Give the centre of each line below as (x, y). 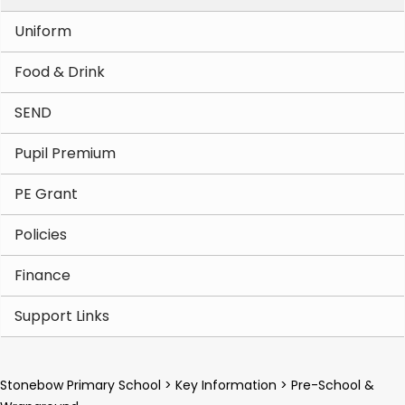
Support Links (62, 316)
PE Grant (46, 194)
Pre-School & (333, 385)
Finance (42, 275)
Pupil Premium (65, 153)
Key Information (226, 385)
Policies (41, 235)
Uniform (43, 31)
